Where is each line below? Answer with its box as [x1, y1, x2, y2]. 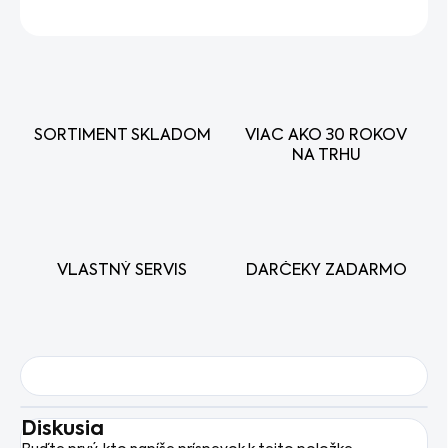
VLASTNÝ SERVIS [57, 263, 187, 280]
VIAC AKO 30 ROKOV [245, 128, 407, 145]
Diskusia [21, 420, 104, 441]
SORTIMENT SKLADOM [33, 128, 211, 145]
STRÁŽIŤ [378, 5, 428, 18]
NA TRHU [291, 148, 361, 165]
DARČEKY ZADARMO [245, 263, 407, 280]
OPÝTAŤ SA [258, 5, 322, 18]
